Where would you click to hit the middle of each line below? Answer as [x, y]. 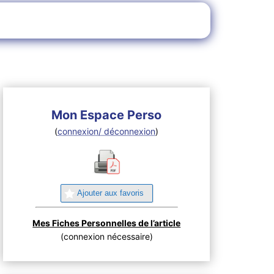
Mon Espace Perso [107, 115]
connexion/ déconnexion [107, 131]
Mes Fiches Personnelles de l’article [107, 223]
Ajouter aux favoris [111, 193]
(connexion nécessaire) [106, 236]
